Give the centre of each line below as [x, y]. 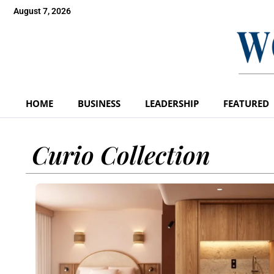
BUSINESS [99, 103]
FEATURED [246, 103]
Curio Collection [121, 154]
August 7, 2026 [42, 11]
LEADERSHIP [172, 103]
